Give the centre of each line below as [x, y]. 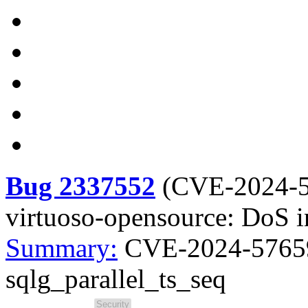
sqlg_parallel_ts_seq [116, 279]
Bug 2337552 [80, 186]
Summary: [62, 248]
